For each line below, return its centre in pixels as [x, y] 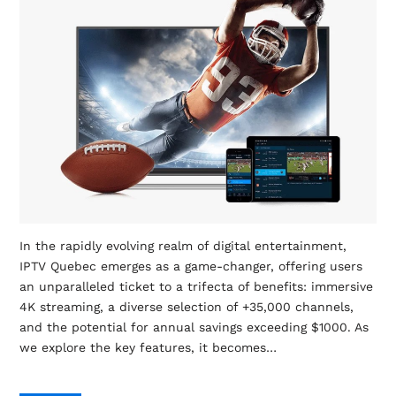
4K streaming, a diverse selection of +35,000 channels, [186, 307]
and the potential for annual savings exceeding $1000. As [194, 327]
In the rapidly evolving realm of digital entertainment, [183, 246]
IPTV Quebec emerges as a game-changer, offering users [190, 267]
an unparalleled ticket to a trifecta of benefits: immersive [196, 287]
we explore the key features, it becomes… [148, 348]
